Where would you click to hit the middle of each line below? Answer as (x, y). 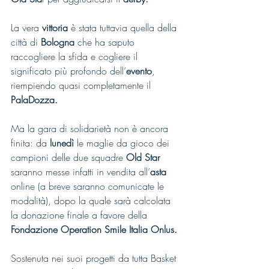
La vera (25, 28)
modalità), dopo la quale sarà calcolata (92, 201)
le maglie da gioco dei (123, 143)
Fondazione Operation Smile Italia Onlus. (94, 229)
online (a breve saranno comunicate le (89, 186)
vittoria (55, 28)
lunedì (62, 143)
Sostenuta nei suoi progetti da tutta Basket (95, 258)
